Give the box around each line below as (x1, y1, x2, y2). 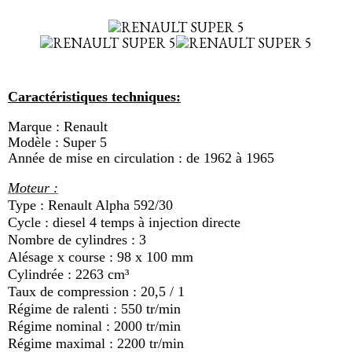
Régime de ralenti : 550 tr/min (8, 301, 181, 317)
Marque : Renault (8, 119, 108, 134)
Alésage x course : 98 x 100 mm (8, 249, 193, 265)
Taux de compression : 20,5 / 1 (8, 284, 185, 299)
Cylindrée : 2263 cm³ (8, 266, 129, 282)
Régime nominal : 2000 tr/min (8, 318, 181, 334)
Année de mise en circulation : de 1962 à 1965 (8, 150, 274, 166)
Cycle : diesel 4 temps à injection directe (8, 214, 240, 230)
